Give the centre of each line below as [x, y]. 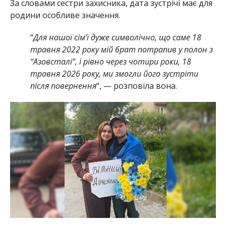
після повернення [63, 86]
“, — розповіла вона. [136, 86]
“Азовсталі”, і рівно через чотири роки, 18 [110, 61]
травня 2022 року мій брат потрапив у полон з [121, 49]
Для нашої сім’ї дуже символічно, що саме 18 [117, 37]
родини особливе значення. [65, 15]
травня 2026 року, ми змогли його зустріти [114, 73]
